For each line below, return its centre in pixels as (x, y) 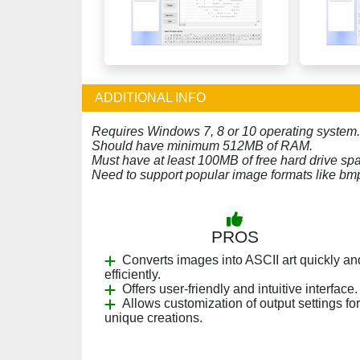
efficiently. (133, 274)
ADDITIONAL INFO (150, 98)
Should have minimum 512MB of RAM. (202, 146)
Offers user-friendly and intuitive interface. (240, 289)
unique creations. (153, 318)
